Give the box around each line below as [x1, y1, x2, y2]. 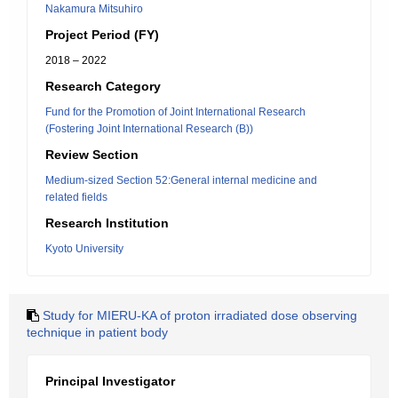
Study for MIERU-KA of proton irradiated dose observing [43, 308, 357, 322]
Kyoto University [45, 243, 123, 255]
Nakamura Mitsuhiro [45, 3, 143, 15]
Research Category [45, 79, 161, 93]
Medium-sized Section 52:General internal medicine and [45, 174, 317, 187]
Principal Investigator [45, 374, 175, 388]
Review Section [45, 147, 139, 162]
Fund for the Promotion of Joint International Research [45, 106, 306, 118]
